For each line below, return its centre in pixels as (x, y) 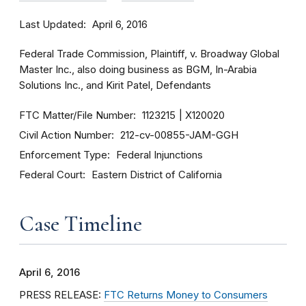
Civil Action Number (65, 135)
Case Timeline (81, 224)
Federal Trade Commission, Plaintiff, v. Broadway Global (149, 54)
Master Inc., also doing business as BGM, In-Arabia (138, 70)
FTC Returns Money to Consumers (186, 295)
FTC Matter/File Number (76, 115)
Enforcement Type (63, 155)
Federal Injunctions (159, 155)
